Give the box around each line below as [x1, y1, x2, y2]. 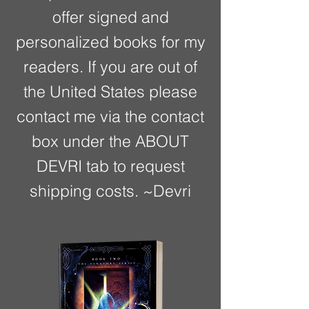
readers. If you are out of [23, 57, 197, 77]
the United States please [23, 81, 197, 102]
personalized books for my [15, 32, 206, 52]
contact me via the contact [17, 106, 204, 127]
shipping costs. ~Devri [30, 181, 191, 201]
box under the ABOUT [32, 131, 189, 152]
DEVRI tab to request [36, 156, 185, 177]
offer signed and [52, 7, 169, 28]
